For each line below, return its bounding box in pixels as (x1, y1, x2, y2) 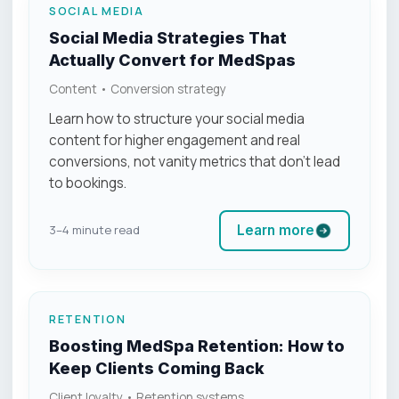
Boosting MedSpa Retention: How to (49, 336, 345, 355)
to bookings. (49, 173, 126, 192)
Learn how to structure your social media (49, 109, 305, 128)
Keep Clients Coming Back (49, 358, 265, 378)
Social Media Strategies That (49, 28, 287, 47)
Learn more (237, 221, 314, 239)
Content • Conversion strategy (49, 80, 226, 97)
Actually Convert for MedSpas (49, 50, 296, 69)
